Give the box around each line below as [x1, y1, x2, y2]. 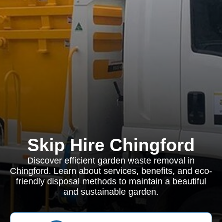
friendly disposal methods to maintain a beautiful [16, 176, 206, 186]
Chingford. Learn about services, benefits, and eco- [10, 166, 212, 176]
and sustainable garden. [63, 187, 159, 197]
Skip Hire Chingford [27, 135, 195, 155]
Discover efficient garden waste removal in [27, 156, 195, 166]
